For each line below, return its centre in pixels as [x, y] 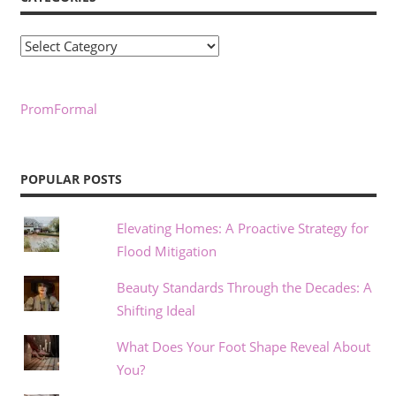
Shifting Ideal [156, 311]
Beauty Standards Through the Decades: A [244, 288]
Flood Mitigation [166, 251]
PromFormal [58, 109]
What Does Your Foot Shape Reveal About [243, 347]
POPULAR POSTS [71, 179]
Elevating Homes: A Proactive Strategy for [242, 228]
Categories [51, 46]
